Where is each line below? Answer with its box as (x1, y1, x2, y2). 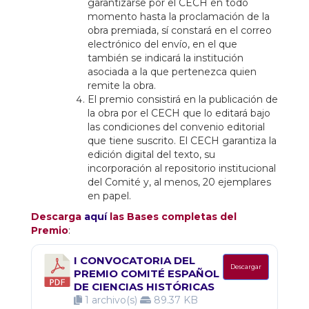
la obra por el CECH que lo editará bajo (88, 107, 270, 119)
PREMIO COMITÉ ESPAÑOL (73, 266, 219, 280)
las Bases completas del (107, 210, 237, 223)
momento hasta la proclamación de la (88, 10, 270, 23)
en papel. (88, 190, 131, 202)
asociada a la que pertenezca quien (88, 66, 257, 78)
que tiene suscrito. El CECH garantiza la (88, 134, 277, 147)
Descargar (230, 263, 261, 270)
